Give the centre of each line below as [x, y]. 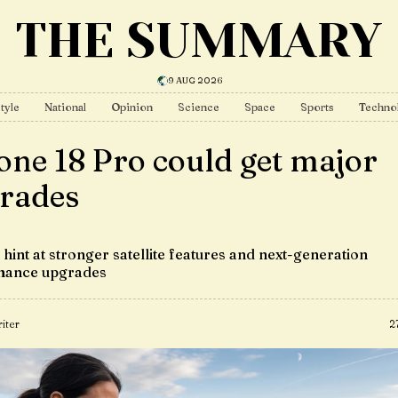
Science [199, 107]
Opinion [132, 107]
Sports [317, 107]
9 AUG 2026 [195, 80]
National [65, 107]
